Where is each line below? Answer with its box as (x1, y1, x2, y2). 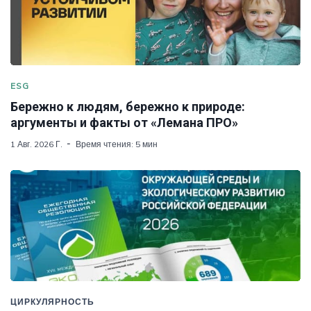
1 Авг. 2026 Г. (10, 139, 62, 150)
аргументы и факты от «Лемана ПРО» (10, 115, 238, 131)
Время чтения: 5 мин (76, 139, 158, 150)
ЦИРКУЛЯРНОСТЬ (10, 296, 94, 308)
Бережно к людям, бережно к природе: (10, 99, 245, 115)
